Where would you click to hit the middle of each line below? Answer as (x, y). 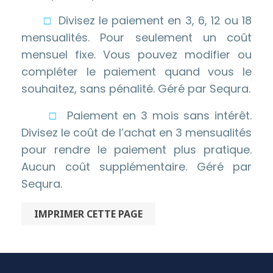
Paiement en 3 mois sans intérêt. (157, 115)
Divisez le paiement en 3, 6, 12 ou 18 (153, 20)
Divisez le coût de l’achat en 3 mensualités (136, 133)
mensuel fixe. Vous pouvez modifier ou (136, 55)
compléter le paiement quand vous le (136, 72)
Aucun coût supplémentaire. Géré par (136, 167)
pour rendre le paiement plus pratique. (136, 150)
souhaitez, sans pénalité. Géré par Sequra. (136, 89)
